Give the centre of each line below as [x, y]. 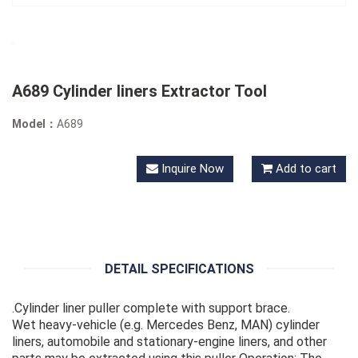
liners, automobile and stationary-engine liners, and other [169, 342]
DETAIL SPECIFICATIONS [179, 269]
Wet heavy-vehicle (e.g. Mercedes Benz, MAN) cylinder [166, 325]
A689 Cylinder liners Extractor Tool [139, 91]
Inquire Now [193, 169]
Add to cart [306, 169]
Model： [34, 124]
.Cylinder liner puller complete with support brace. [151, 308]
